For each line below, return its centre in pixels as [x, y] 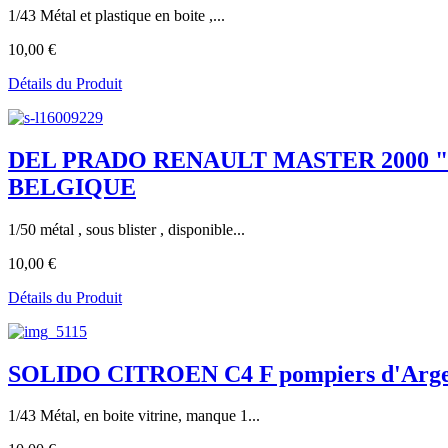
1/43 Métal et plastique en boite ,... [116, 15]
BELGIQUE [72, 186]
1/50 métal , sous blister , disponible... [126, 229]
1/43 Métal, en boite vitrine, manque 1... [134, 416]
